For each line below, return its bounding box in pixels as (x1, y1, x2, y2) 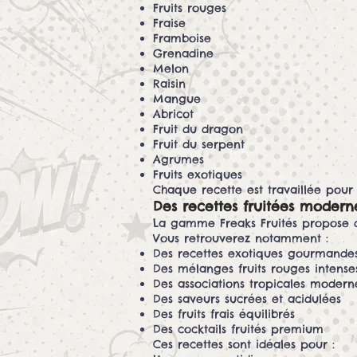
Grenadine (153, 46, 214, 61)
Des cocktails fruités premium (153, 322, 324, 337)
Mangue (153, 92, 201, 107)
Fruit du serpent (153, 137, 245, 152)
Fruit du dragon (153, 122, 243, 137)
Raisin (153, 76, 186, 92)
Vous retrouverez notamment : (153, 231, 328, 246)
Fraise (153, 16, 186, 31)
